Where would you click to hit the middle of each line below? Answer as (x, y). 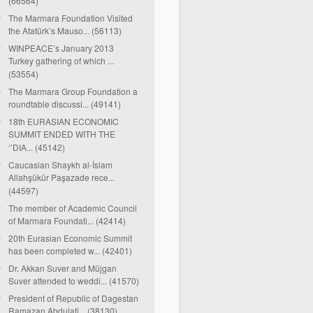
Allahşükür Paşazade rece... (61, 178)
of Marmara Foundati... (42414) (67, 221)
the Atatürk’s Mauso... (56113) (65, 31)
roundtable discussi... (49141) (65, 104)
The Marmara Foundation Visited (71, 18)
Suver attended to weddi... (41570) (74, 281)
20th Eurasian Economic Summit (70, 238)
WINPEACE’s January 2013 (61, 48)
